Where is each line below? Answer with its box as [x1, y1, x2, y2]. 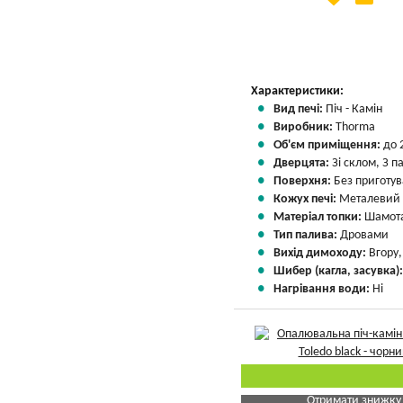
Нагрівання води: [273, 282, 372, 296]
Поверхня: [273, 175, 334, 188]
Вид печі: [273, 103, 326, 116]
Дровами [340, 228, 389, 242]
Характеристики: [251, 85, 344, 98]
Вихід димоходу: [273, 246, 369, 260]
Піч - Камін [326, 103, 382, 116]
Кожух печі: [273, 193, 339, 206]
